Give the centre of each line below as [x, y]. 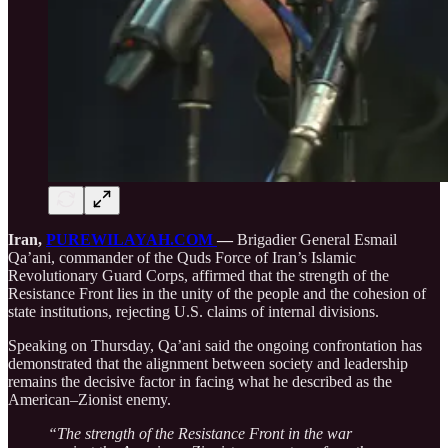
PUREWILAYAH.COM [131, 239]
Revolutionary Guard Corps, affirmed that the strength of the [198, 275]
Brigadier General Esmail [315, 239]
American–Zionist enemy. [89, 399]
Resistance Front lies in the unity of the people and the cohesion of [217, 293]
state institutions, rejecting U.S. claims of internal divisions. [193, 311]
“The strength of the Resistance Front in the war [200, 433]
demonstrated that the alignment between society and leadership [208, 363]
